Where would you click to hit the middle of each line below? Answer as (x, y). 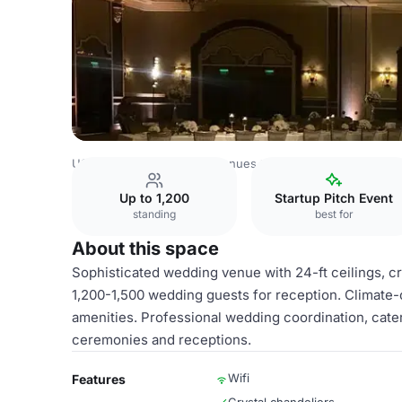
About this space (145, 249)
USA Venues (107, 163)
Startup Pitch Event (334, 198)
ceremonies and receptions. (162, 340)
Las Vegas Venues (205, 163)
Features (99, 379)
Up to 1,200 (154, 198)
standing (154, 214)
